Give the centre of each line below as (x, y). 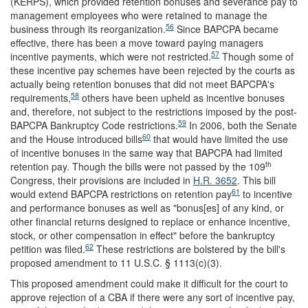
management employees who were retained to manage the (139, 15)
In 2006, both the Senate (242, 125)
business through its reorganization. (88, 29)
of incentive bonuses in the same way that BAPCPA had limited (146, 153)
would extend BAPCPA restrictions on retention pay (121, 194)
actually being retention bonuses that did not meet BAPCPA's (142, 84)
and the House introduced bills (76, 139)
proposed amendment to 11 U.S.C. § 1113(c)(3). (116, 263)
